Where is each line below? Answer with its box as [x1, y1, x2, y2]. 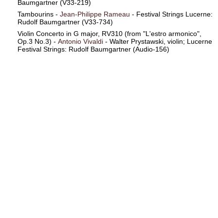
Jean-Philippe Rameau [59, 10, 130, 18]
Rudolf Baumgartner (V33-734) [17, 18, 113, 26]
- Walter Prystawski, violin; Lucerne [103, 37, 212, 45]
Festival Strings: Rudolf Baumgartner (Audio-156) [17, 45, 169, 53]
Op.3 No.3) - [17, 37, 58, 45]
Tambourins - [17, 10, 60, 18]
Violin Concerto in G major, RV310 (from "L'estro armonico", [17, 30, 201, 37]
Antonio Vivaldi [57, 37, 103, 45]
